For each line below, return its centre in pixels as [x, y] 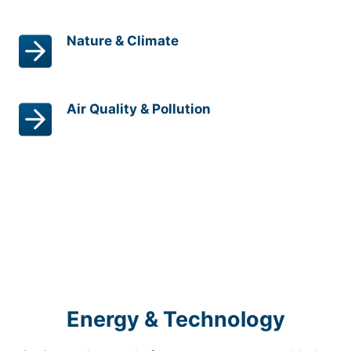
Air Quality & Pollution [138, 109]
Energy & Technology [175, 319]
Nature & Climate [122, 40]
